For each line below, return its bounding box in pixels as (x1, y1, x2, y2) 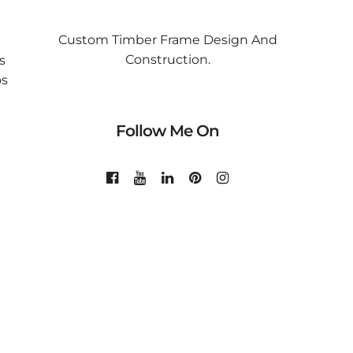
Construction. (124, 51, 210, 67)
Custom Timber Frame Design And (58, 32, 277, 47)
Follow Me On (116, 121, 219, 140)
